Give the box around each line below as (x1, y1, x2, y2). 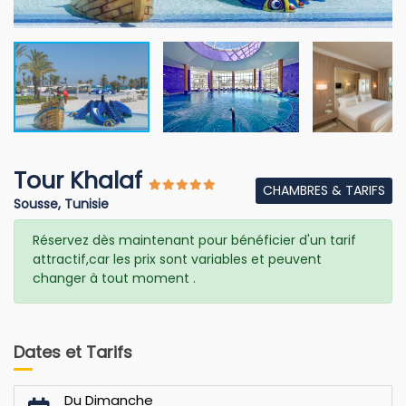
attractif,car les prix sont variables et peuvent (33, 250, 322, 268)
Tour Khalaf (14, 165, 149, 197)
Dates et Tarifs (14, 341, 132, 363)
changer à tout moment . (33, 269, 196, 287)
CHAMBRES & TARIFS (263, 181, 385, 200)
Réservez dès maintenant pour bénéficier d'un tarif (33, 231, 356, 249)
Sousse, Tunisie (14, 195, 109, 213)
